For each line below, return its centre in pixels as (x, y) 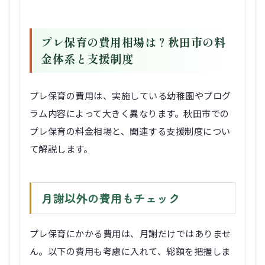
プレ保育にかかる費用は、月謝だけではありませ (130, 233)
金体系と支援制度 (87, 59)
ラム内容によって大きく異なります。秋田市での (130, 113)
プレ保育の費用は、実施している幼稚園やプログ (130, 95)
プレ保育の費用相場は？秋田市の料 (133, 42)
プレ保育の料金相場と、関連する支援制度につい (130, 130)
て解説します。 (61, 148)
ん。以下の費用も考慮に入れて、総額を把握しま (130, 251)
